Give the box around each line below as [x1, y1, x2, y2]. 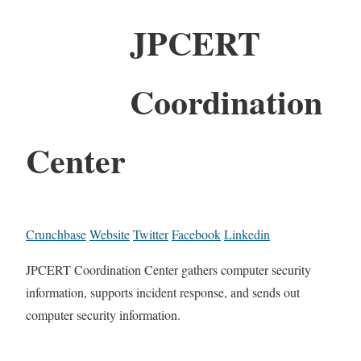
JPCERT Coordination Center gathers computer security [26, 260, 311, 278]
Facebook [172, 225, 221, 243]
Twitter [133, 225, 168, 243]
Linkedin [224, 225, 270, 243]
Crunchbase [26, 225, 86, 243]
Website [89, 225, 130, 243]
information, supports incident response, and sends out [26, 283, 300, 301]
